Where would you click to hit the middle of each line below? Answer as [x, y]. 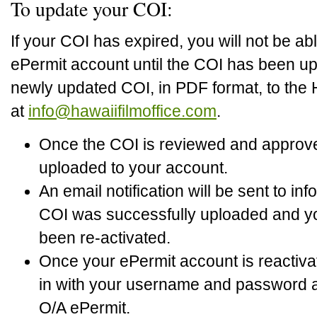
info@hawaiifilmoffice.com [122, 111]
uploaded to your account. [133, 168]
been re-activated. [105, 238]
